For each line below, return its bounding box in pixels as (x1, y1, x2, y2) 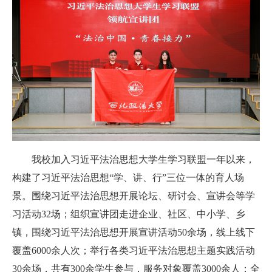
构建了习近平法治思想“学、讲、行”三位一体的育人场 (12, 172, 244, 183)
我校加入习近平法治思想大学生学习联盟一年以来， (32, 154, 255, 165)
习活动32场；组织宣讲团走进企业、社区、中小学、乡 (12, 209, 245, 220)
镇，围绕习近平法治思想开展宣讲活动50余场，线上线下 (12, 227, 255, 238)
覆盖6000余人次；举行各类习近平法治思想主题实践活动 (12, 245, 255, 256)
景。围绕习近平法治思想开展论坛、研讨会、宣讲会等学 (12, 191, 255, 202)
